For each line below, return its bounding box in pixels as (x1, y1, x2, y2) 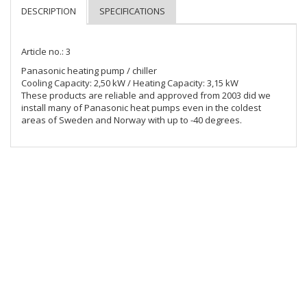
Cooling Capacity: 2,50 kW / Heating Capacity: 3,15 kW (21, 77, 238, 89)
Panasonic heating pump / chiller (21, 64, 157, 77)
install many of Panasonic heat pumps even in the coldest (21, 101, 261, 114)
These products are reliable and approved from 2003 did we (21, 89, 271, 101)
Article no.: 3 (21, 45, 71, 58)
